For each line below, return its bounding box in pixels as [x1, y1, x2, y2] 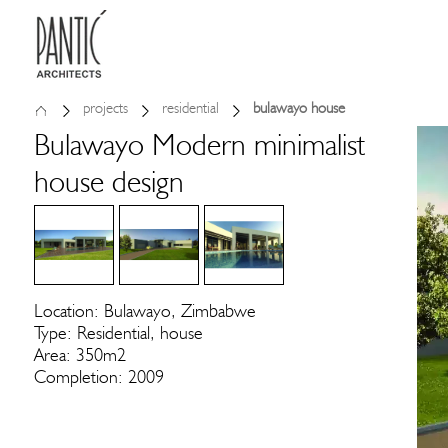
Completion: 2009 [33, 365, 164, 388]
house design [33, 162, 184, 200]
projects [83, 99, 128, 117]
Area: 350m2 [33, 343, 126, 366]
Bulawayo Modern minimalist [33, 125, 365, 163]
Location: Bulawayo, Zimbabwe [33, 299, 256, 322]
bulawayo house [253, 99, 345, 117]
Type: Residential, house [33, 321, 203, 344]
